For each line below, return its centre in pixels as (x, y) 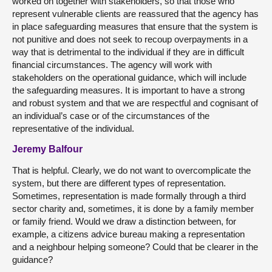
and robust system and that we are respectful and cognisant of (135, 103)
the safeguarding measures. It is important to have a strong (128, 90)
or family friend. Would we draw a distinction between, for (124, 221)
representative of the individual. (73, 128)
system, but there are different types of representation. (119, 183)
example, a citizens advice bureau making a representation (128, 234)
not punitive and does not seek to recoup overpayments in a (130, 39)
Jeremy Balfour (47, 149)
